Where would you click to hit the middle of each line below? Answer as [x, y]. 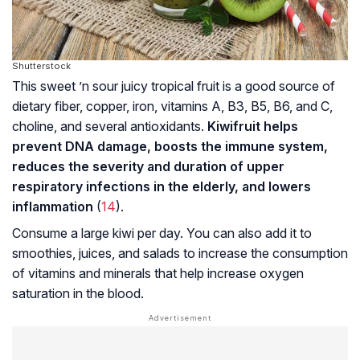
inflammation [53, 206]
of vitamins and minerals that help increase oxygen [158, 273]
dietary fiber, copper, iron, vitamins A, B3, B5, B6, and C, [172, 106]
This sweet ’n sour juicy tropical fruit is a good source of [174, 86]
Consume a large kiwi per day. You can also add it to [162, 233]
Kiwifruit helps [253, 126]
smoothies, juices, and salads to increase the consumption [180, 253]
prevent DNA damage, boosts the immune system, [170, 146]
